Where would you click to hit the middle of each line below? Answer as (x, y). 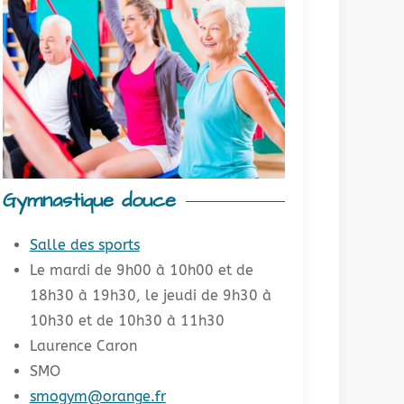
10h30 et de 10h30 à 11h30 (127, 320)
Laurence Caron (83, 345)
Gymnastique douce (89, 200)
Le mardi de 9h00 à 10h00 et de (141, 270)
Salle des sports (84, 244)
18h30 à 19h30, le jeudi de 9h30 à (150, 295)
